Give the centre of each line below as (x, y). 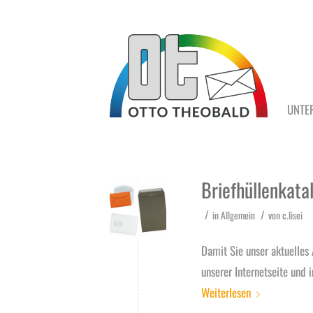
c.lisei (292, 215)
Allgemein (238, 215)
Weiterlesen (226, 293)
